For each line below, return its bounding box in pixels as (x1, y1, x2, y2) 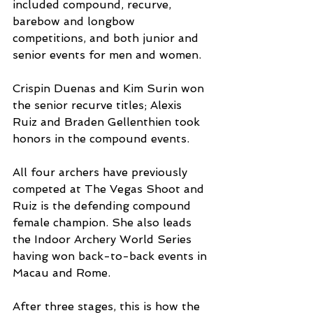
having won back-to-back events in (13, 249, 210, 263)
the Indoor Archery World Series (13, 233, 195, 247)
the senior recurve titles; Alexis (13, 99, 185, 112)
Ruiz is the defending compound (13, 199, 194, 213)
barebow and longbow (13, 15, 138, 29)
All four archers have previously (13, 166, 191, 180)
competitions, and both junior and (13, 31, 202, 45)
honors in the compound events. (13, 132, 193, 146)
